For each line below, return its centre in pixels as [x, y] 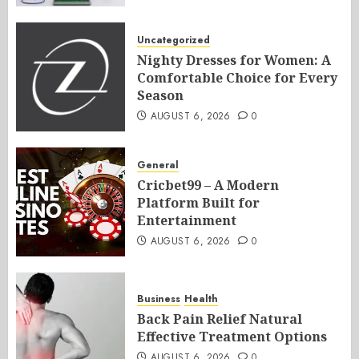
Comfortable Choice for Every [237, 78]
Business [159, 299]
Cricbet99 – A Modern [208, 185]
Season [160, 95]
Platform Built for [198, 203]
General [158, 165]
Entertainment [187, 220]
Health [201, 299]
